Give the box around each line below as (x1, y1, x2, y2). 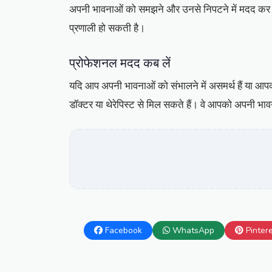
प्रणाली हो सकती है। (69, 21, 145, 36)
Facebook (105, 225, 142, 237)
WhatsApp (172, 225, 214, 237)
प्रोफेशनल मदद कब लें (69, 53, 171, 71)
